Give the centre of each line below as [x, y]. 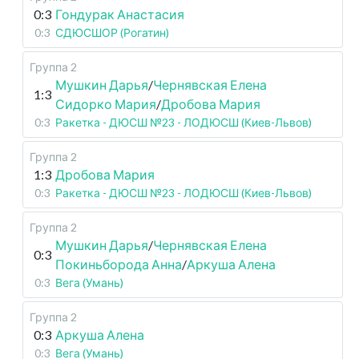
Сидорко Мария [106, 104]
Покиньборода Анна [119, 264]
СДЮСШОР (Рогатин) [112, 32]
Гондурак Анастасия [120, 14]
